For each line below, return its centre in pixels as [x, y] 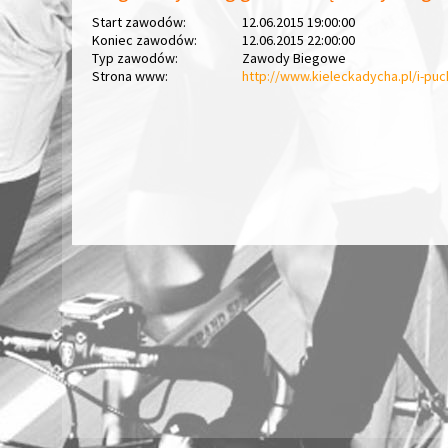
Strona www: [130, 76]
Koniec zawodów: [144, 40]
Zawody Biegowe [294, 58]
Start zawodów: [139, 22]
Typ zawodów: [135, 58]
